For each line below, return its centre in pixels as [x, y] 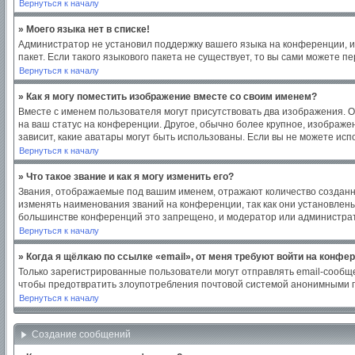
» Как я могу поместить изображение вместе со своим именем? [168, 97]
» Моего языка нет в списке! [84, 29]
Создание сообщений [82, 334]
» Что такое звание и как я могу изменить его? [126, 177]
